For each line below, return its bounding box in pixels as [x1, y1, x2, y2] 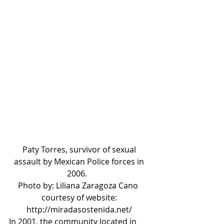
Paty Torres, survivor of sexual [22, 144, 138, 155]
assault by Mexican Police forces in [14, 156, 146, 167]
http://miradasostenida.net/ [26, 204, 134, 215]
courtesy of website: [41, 192, 119, 203]
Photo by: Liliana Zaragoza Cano [18, 180, 142, 191]
